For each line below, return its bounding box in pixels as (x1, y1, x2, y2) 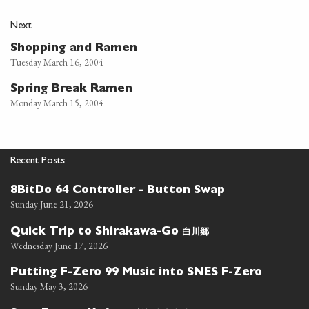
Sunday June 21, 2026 (10, 197, 93, 210)
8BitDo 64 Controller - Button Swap (10, 185, 225, 197)
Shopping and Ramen (10, 43, 137, 54)
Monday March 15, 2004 (10, 96, 103, 109)
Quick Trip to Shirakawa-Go (10, 226, 182, 238)
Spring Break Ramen (10, 83, 132, 95)
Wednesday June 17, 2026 (10, 239, 108, 252)
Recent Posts (10, 156, 65, 167)
